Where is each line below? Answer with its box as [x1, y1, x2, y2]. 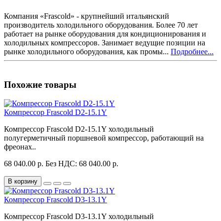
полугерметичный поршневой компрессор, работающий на [4, 134, 204, 143]
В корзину [8, 178, 37, 185]
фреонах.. [4, 143, 36, 151]
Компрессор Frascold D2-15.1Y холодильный [4, 125, 154, 134]
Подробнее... [171, 47, 214, 56]
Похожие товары [4, 79, 76, 90]
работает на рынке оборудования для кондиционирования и [4, 29, 206, 38]
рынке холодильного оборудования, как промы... [4, 47, 171, 56]
